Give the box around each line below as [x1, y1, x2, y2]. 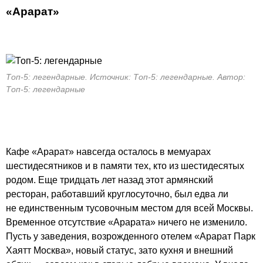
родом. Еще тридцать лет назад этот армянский [6, 175, 213, 185]
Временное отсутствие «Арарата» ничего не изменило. [6, 217, 247, 227]
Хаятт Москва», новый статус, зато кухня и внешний [6, 245, 233, 255]
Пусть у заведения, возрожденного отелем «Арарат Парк [6, 231, 255, 241]
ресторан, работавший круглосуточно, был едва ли [6, 189, 228, 199]
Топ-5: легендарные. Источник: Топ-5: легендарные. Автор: [6, 72, 245, 82]
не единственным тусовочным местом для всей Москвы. [6, 203, 253, 213]
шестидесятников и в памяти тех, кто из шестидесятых [6, 161, 244, 171]
